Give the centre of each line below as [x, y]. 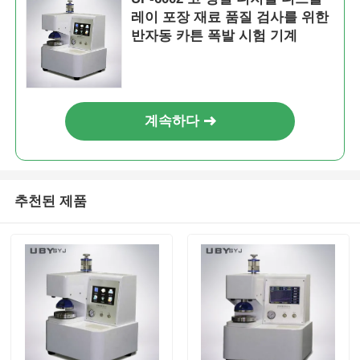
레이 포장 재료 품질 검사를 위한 [230, 18]
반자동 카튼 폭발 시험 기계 [215, 36]
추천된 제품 [50, 201]
